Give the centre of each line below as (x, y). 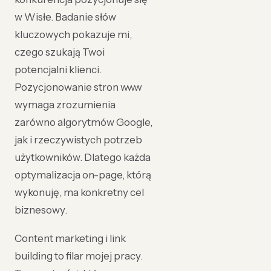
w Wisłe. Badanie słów (65, 17)
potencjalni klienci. (58, 70)
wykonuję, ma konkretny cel (79, 192)
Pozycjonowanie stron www (78, 87)
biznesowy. (41, 210)
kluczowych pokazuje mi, (73, 34)
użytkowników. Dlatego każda (83, 157)
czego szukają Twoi (60, 52)
